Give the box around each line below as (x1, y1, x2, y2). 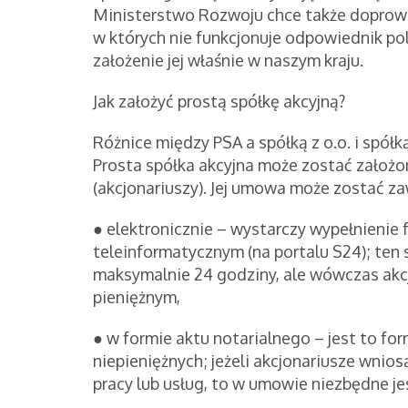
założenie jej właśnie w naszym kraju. (93, 49, 363, 70)
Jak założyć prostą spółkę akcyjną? (93, 90, 345, 111)
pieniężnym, (93, 286, 180, 307)
